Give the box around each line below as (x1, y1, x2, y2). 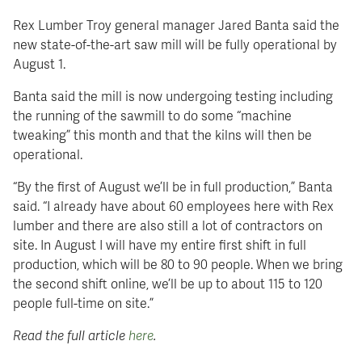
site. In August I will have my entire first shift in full (13, 235, 307, 255)
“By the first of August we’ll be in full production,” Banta (13, 177, 334, 196)
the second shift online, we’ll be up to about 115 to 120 (13, 274, 323, 293)
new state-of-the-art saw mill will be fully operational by (13, 35, 338, 54)
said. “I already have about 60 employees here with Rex (13, 196, 335, 216)
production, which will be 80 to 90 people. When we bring (13, 255, 343, 274)
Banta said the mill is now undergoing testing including (13, 86, 334, 106)
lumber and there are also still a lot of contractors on (13, 216, 323, 235)
